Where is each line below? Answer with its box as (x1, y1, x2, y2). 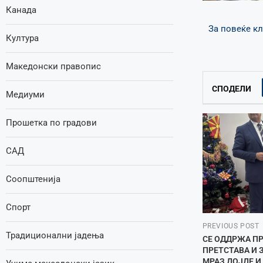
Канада (6, 5, 36, 15)
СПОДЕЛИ (211, 84, 251, 94)
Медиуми (6, 89, 45, 100)
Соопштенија (6, 174, 60, 184)
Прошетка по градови (6, 117, 97, 128)
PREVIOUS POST (202, 222, 259, 231)
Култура (6, 33, 39, 43)
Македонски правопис (6, 61, 101, 72)
